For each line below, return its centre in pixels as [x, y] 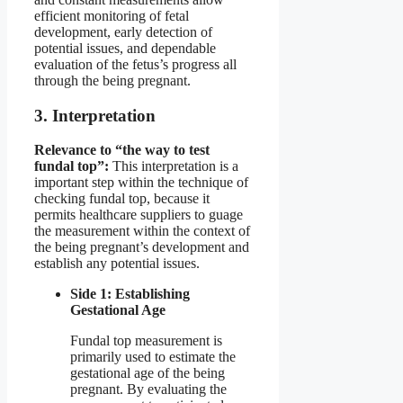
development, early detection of [123, 31]
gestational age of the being [148, 373]
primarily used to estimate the [153, 357]
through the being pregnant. [112, 80]
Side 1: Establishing [130, 294]
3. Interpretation [95, 115]
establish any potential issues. [117, 264]
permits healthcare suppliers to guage [139, 215]
